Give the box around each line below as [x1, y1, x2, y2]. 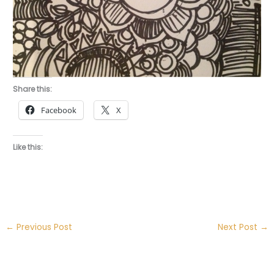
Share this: [13, 84, 53, 95]
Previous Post [14, 221, 73, 234]
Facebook [41, 105, 77, 116]
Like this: [13, 142, 43, 153]
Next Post [217, 221, 260, 234]
